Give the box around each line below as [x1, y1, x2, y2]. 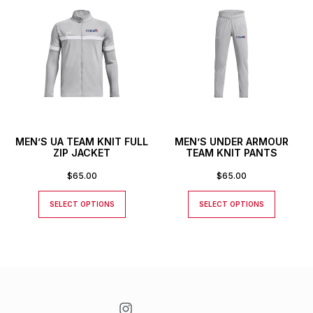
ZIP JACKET [53, 147, 110, 159]
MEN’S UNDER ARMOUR [174, 136, 289, 147]
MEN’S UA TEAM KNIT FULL [15, 136, 148, 147]
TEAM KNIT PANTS [185, 147, 277, 159]
